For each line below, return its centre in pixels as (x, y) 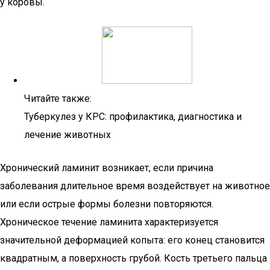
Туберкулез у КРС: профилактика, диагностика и (133, 117)
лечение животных (67, 135)
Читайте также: (58, 99)
